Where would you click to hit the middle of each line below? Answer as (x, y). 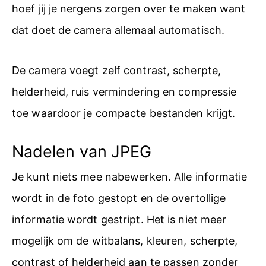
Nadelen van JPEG (82, 152)
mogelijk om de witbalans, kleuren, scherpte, (125, 241)
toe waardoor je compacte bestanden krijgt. (124, 113)
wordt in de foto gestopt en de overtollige (119, 198)
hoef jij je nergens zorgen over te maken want (129, 9)
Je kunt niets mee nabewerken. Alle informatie (130, 177)
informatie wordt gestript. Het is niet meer (119, 219)
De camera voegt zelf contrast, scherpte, (117, 70)
